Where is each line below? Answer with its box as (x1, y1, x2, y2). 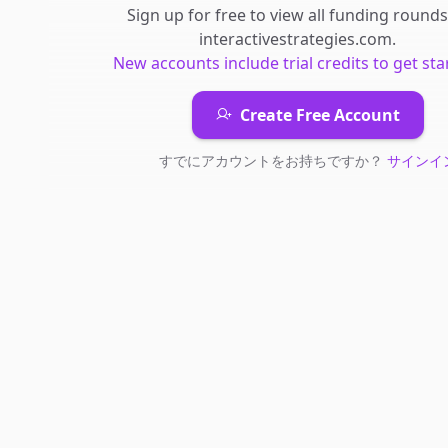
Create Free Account (239, 104, 400, 126)
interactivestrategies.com (198, 28, 392, 50)
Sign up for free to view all (126, 4, 329, 26)
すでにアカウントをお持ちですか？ (158, 151, 387, 170)
